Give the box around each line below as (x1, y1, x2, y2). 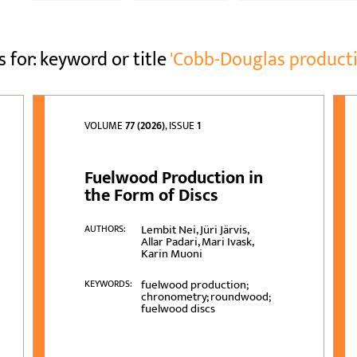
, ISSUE (165, 117, 198, 135)
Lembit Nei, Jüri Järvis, (140, 220, 249, 241)
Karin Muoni (140, 244, 202, 265)
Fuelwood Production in (84, 163, 264, 194)
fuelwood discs (140, 299, 215, 320)
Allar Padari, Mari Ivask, (140, 232, 253, 253)
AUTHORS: (84, 221, 127, 237)
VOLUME (84, 117, 126, 135)
